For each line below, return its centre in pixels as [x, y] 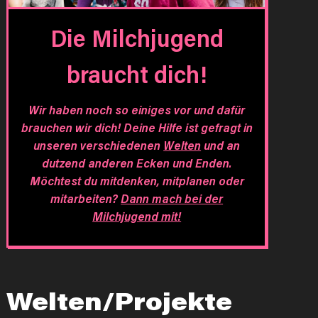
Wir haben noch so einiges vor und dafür [137, 109]
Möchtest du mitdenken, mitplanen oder [137, 180]
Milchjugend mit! [137, 215]
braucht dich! [137, 73]
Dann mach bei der [172, 198]
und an [221, 144]
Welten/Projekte [120, 301]
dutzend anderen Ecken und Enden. [137, 162]
